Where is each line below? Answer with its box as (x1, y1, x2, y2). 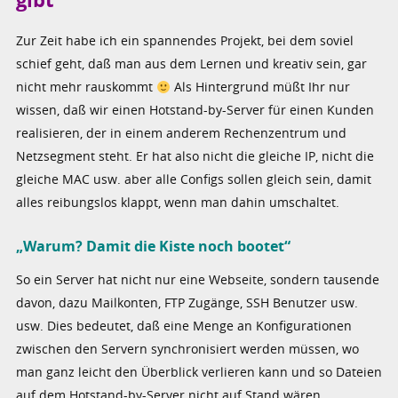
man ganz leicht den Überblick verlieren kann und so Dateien (16, 362, 383, 380)
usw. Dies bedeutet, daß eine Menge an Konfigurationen (16, 316, 353, 334)
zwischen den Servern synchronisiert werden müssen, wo (16, 339, 360, 357)
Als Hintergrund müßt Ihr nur (171, 78, 351, 96)
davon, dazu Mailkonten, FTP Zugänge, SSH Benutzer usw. (16, 293, 359, 311)
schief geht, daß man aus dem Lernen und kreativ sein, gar (16, 55, 368, 73)
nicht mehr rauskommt (16, 78, 157, 96)
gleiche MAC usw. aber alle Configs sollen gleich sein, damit (16, 171, 372, 188)
